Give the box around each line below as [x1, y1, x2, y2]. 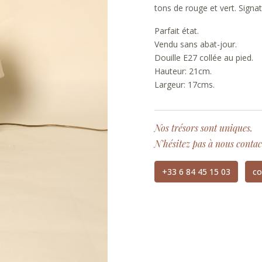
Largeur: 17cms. [154, 79, 215, 90]
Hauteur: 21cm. [154, 65, 212, 77]
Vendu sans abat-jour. [154, 39, 237, 50]
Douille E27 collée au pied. [154, 52, 253, 63]
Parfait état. [154, 25, 199, 36]
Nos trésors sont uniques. [154, 122, 253, 134]
